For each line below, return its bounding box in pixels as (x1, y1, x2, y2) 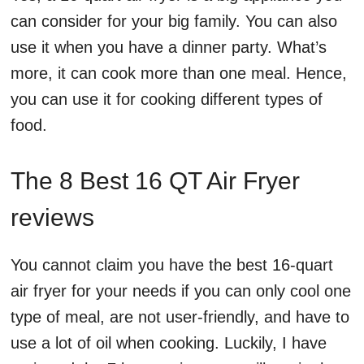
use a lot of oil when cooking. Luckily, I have (11, 334, 327, 353)
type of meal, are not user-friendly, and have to (11, 308, 349, 327)
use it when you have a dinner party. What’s (11, 38, 327, 57)
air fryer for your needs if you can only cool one (11, 282, 351, 301)
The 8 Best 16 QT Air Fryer (11, 167, 300, 195)
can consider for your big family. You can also (11, 12, 337, 31)
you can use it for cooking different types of (11, 90, 323, 109)
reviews (11, 204, 94, 232)
